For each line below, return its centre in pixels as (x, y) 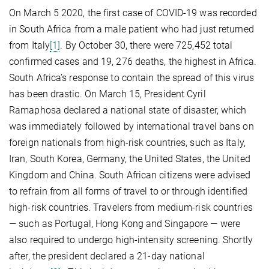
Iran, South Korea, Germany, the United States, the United (130, 159)
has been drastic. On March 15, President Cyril (107, 94)
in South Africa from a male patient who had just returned (131, 29)
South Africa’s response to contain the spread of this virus (131, 77)
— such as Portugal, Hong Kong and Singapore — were (125, 223)
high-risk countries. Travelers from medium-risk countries (131, 207)
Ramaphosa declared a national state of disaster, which (128, 110)
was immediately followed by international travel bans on (131, 126)
